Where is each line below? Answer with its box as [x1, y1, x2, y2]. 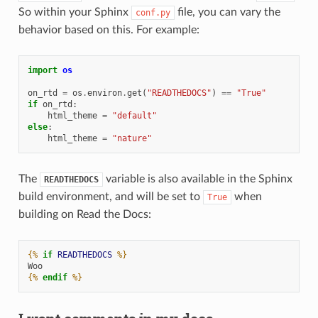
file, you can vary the [174, 6, 280, 18]
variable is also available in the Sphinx [102, 172, 292, 185]
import [27, 65, 57, 75]
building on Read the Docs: [18, 208, 151, 220]
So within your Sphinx [18, 6, 131, 18]
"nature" [111, 133, 152, 143]
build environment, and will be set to [18, 190, 203, 202]
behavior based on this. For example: [18, 23, 199, 35]
